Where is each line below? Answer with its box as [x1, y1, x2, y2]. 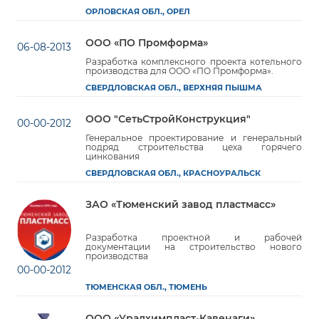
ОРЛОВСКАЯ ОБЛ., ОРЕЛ [85, 7, 190, 17]
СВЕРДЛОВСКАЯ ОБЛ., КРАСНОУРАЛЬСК [85, 169, 261, 179]
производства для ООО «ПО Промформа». [85, 66, 273, 77]
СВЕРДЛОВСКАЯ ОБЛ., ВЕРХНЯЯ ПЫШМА [85, 83, 262, 93]
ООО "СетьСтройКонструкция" [85, 113, 251, 125]
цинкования [85, 151, 140, 162]
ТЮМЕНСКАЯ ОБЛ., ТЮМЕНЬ [85, 283, 207, 293]
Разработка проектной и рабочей [85, 232, 302, 244]
